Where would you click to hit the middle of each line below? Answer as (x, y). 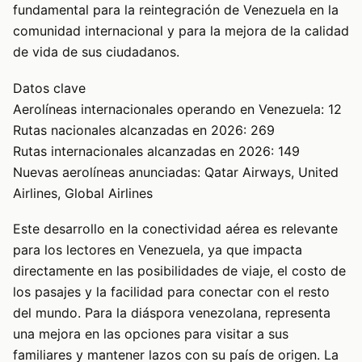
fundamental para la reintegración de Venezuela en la (176, 10)
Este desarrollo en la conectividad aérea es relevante (175, 229)
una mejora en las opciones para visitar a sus (151, 334)
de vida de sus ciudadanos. (96, 52)
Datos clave (49, 88)
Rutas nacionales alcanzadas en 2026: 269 (144, 130)
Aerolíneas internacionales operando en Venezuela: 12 (177, 109)
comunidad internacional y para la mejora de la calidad (181, 31)
